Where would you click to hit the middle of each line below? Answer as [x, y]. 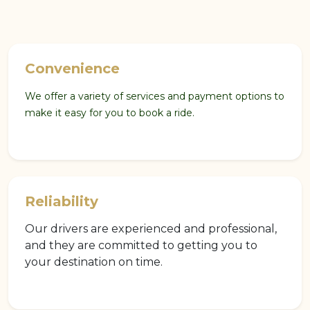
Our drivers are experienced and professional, [151, 229]
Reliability [62, 202]
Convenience [72, 69]
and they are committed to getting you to [141, 246]
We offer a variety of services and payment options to [155, 97]
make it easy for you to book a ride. [110, 113]
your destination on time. [94, 262]
